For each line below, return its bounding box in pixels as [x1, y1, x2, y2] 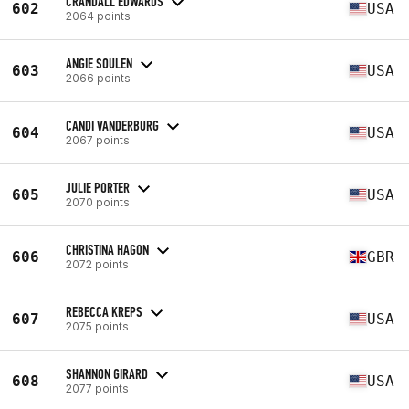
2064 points [66, 8, 131, 23]
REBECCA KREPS [66, 302, 142, 320]
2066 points [66, 70, 131, 85]
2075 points [66, 319, 129, 333]
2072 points [66, 257, 129, 271]
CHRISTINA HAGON [66, 240, 149, 258]
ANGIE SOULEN [66, 54, 132, 72]
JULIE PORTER [66, 178, 130, 196]
